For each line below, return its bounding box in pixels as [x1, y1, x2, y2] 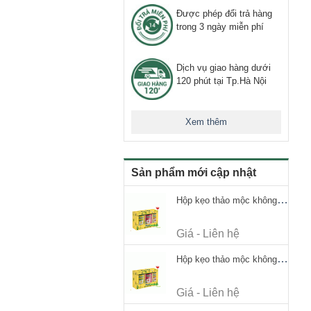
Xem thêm [185, 117, 227, 128]
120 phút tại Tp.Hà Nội [176, 76, 267, 87]
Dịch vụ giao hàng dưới [176, 62, 271, 74]
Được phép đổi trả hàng [176, 8, 272, 19]
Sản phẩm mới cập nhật [131, 167, 256, 179]
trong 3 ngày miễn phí [176, 22, 264, 32]
